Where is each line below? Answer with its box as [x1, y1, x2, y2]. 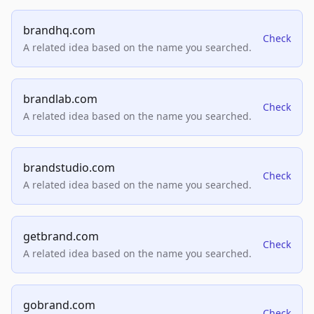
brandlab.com [23, 91, 97, 107]
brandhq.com [23, 22, 95, 39]
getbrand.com [23, 228, 99, 245]
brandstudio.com [23, 160, 115, 176]
